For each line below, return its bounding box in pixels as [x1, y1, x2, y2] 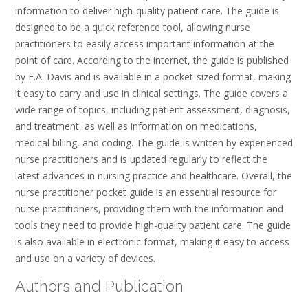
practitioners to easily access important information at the [15, 37, 274, 51]
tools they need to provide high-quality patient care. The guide [15, 219, 291, 232]
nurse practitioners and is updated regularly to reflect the [15, 153, 267, 166]
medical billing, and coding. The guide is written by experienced [15, 136, 293, 150]
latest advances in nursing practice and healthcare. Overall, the [15, 169, 292, 183]
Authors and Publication [15, 276, 184, 295]
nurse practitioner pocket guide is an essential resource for [15, 186, 276, 199]
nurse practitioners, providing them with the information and [15, 202, 283, 216]
